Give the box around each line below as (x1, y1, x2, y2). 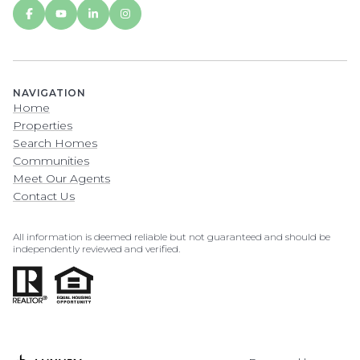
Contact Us (13, 189, 75, 204)
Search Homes (13, 136, 97, 151)
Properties (13, 118, 72, 133)
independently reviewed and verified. (13, 243, 180, 256)
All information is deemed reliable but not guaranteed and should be (13, 231, 330, 243)
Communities (13, 153, 89, 169)
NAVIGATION (13, 87, 85, 100)
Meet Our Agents (13, 171, 110, 186)
